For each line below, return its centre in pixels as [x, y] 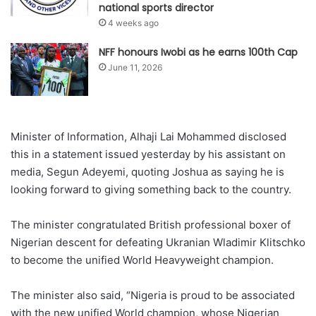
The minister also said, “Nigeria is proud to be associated [153, 296]
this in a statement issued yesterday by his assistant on [148, 154]
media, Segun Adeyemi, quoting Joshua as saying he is [147, 172]
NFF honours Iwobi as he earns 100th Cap [199, 53]
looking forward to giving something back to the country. [151, 190]
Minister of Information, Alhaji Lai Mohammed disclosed [148, 137]
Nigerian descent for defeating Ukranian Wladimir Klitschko [158, 243]
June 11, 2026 [135, 68]
